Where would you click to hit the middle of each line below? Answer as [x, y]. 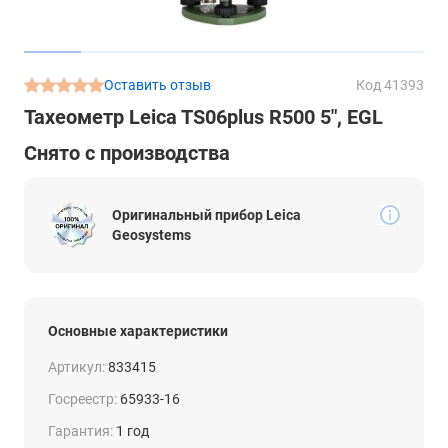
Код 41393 [390, 85]
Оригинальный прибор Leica [206, 215]
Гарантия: [80, 431]
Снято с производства [127, 153]
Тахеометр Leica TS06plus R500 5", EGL [203, 117]
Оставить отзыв [157, 85]
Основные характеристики [138, 331]
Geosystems [151, 235]
